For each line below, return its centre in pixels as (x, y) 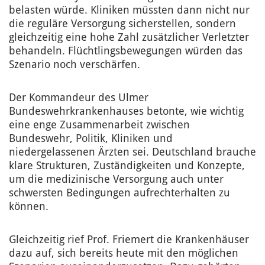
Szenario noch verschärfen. (75, 65)
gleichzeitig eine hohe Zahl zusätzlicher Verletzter (129, 38)
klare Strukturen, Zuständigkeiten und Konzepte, (127, 166)
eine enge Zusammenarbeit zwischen (99, 125)
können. (29, 207)
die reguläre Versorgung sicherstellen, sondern (122, 24)
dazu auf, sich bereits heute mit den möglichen (124, 253)
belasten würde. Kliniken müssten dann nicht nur (129, 10)
